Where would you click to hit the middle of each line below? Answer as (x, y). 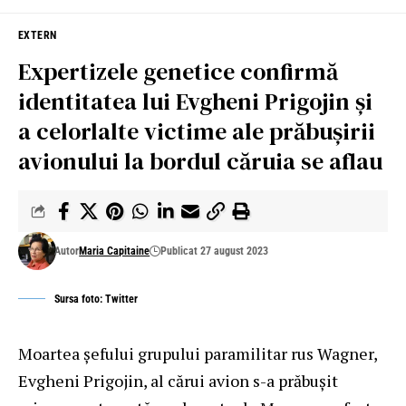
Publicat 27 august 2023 (215, 251)
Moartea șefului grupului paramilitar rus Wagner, (198, 353)
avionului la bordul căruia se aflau (200, 161)
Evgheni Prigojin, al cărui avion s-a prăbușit (178, 380)
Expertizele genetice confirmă (178, 71)
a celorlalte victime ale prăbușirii (197, 131)
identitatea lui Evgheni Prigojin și (195, 101)
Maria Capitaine (115, 251)
